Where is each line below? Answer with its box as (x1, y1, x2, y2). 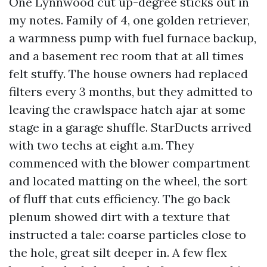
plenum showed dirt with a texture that (9, 209, 230, 224)
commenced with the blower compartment (9, 156, 250, 170)
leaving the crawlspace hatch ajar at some (9, 102, 246, 117)
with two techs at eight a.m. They (9, 138, 194, 153)
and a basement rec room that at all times (9, 48, 244, 63)
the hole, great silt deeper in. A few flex (9, 245, 227, 260)
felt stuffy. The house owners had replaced (9, 66, 248, 81)
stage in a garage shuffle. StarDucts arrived (9, 120, 252, 135)
